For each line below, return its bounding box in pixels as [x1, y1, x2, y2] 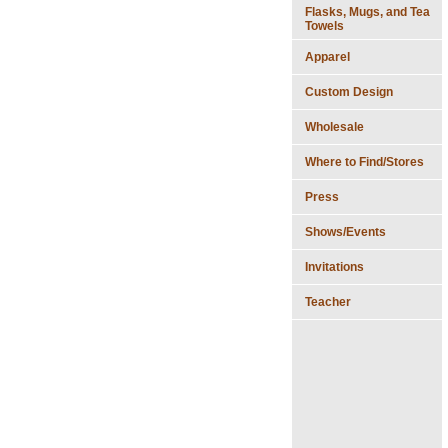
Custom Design [305, 84, 393, 99]
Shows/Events [305, 224, 386, 239]
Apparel [305, 49, 350, 64]
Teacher [305, 294, 351, 309]
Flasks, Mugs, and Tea [305, 4, 430, 19]
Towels [305, 18, 344, 33]
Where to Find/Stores [305, 154, 424, 169]
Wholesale [305, 119, 364, 134]
